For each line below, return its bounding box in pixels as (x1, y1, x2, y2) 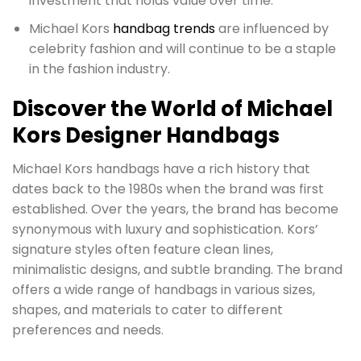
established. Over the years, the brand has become (12, 200, 338, 219)
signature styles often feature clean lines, (12, 240, 273, 259)
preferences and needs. (12, 321, 164, 340)
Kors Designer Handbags (12, 120, 280, 150)
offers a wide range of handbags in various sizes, (12, 280, 315, 300)
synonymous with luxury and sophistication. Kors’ (12, 220, 318, 239)
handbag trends (112, 19, 215, 38)
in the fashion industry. (28, 59, 170, 78)
